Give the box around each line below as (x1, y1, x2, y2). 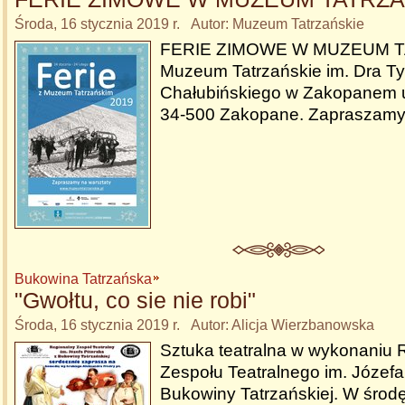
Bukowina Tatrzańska (14, 271, 152, 287)
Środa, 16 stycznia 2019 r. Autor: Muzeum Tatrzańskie (14, 16, 364, 32)
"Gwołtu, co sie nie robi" (14, 287, 256, 313)
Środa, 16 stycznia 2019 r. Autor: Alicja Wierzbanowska (14, 317, 374, 333)
